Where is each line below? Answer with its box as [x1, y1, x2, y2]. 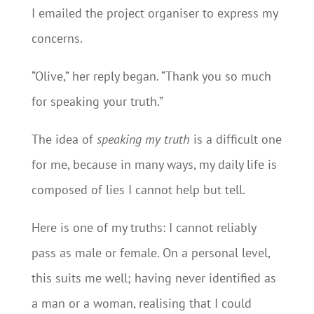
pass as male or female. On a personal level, [31, 245, 270, 261]
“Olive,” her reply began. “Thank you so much [31, 68, 271, 84]
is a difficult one [189, 131, 282, 147]
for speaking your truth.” [31, 93, 163, 109]
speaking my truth [96, 131, 190, 147]
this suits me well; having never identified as [31, 270, 276, 286]
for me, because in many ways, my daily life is [31, 156, 277, 172]
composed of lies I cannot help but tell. [31, 182, 245, 198]
